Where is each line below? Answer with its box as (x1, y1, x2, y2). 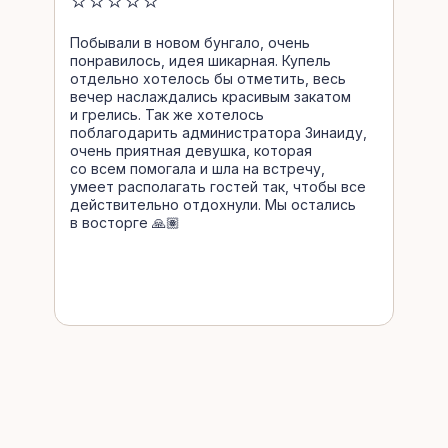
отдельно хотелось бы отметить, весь (70, 70, 346, 87)
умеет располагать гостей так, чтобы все (70, 178, 366, 195)
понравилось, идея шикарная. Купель (70, 52, 331, 69)
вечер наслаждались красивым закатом (70, 88, 351, 105)
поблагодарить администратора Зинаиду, (70, 124, 367, 141)
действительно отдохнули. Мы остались (70, 196, 356, 213)
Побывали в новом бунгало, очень (70, 34, 310, 51)
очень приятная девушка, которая (70, 142, 312, 159)
